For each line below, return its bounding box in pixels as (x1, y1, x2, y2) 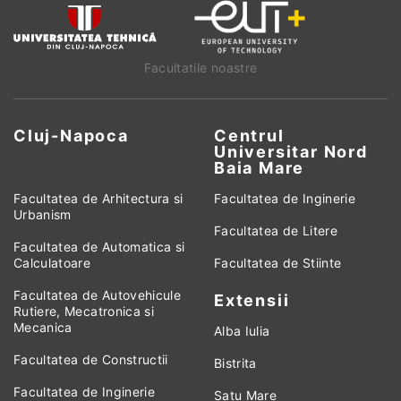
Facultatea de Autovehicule (13, 287, 182, 303)
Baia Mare (214, 158, 305, 177)
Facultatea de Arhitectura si (13, 191, 183, 206)
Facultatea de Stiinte (214, 255, 342, 270)
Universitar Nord (214, 142, 368, 161)
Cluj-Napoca (13, 126, 129, 145)
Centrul (214, 126, 285, 145)
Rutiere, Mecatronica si (13, 303, 155, 319)
